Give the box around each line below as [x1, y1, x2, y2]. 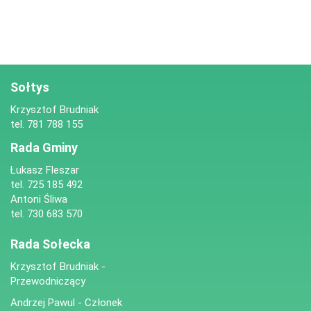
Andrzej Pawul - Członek [10, 296, 122, 310]
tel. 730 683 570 [10, 208, 83, 221]
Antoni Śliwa [10, 193, 67, 206]
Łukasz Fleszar [10, 164, 79, 177]
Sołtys [10, 80, 49, 95]
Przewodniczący [10, 275, 85, 288]
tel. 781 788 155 [10, 118, 83, 131]
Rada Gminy [10, 140, 78, 155]
